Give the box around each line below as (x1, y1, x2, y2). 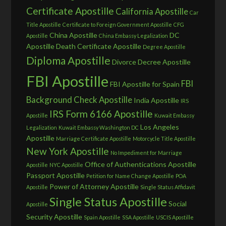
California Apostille (116, 6, 189, 17)
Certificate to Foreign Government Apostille (63, 21, 173, 28)
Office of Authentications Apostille (85, 160, 197, 169)
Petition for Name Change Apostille (86, 173, 175, 180)
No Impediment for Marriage (110, 149, 183, 156)
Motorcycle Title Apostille (133, 135, 196, 142)
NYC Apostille (49, 161, 84, 168)
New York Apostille (26, 145, 109, 157)
